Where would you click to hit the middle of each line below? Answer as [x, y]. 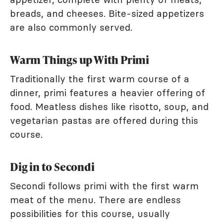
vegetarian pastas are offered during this [104, 120]
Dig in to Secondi [52, 166]
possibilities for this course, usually [90, 213]
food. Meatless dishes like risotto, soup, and [109, 106]
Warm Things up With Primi [80, 59]
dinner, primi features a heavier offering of [108, 92]
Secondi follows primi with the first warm [104, 186]
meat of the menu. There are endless [95, 199]
